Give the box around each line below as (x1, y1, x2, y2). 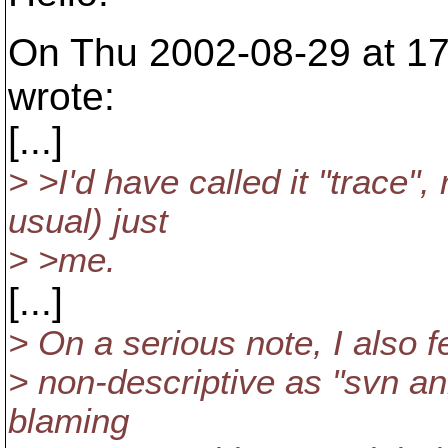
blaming (8, 402, 129, 440)
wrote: (8, 75, 115, 118)
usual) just (8, 202, 168, 240)
